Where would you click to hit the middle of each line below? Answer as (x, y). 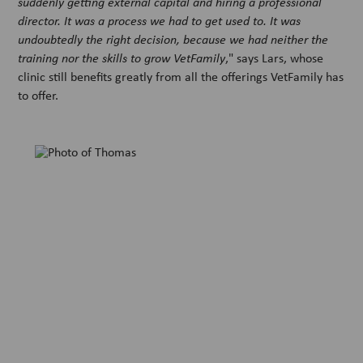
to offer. (38, 95)
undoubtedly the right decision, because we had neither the (173, 38)
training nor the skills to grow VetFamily (122, 57)
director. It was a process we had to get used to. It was (160, 20)
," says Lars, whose (275, 58)
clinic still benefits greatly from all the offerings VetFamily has (181, 76)
